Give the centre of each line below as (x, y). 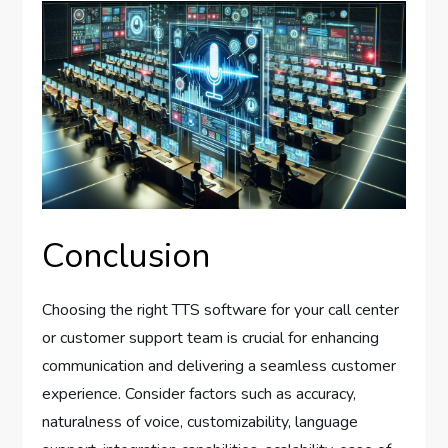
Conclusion (126, 255)
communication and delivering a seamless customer (219, 365)
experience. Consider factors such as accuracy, (199, 393)
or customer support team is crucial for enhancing (211, 337)
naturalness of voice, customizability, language (200, 421)
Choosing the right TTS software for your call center (221, 309)
